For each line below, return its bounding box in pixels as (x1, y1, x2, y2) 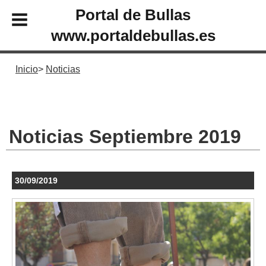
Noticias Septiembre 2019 (9, 125, 241, 147)
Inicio (15, 64, 38, 74)
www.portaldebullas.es (50, 27, 216, 44)
